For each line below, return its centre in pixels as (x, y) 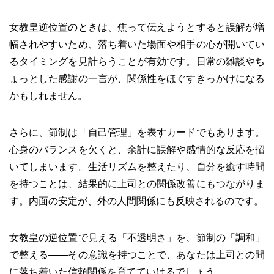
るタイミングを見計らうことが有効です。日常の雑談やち (137, 61)
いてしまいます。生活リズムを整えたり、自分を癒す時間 (137, 167)
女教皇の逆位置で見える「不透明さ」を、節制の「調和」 (137, 238)
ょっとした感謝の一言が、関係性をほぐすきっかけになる (137, 79)
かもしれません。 (48, 96)
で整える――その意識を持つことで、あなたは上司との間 (137, 255)
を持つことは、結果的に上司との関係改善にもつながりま (137, 184)
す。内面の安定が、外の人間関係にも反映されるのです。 (136, 201)
